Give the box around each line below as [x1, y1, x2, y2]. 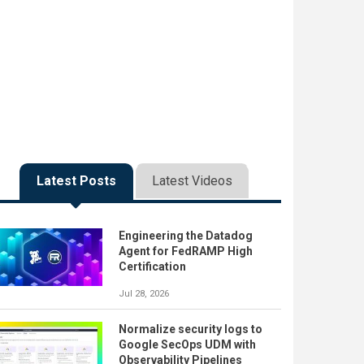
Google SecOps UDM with [119, 338, 256, 351]
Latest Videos [151, 173, 232, 188]
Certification [119, 260, 186, 273]
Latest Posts [36, 173, 116, 188]
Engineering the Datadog [119, 229, 253, 242]
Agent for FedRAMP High [119, 245, 253, 258]
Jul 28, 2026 [119, 288, 169, 299]
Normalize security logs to [119, 323, 262, 336]
